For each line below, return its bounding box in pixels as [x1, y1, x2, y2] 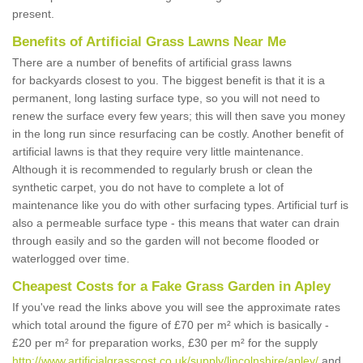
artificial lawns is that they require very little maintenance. [12, 145, 304, 159]
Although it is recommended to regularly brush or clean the [12, 163, 313, 177]
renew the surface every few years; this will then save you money [12, 109, 345, 123]
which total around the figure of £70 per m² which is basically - [12, 318, 329, 332]
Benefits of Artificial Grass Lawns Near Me [12, 34, 286, 50]
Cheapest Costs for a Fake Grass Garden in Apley [12, 279, 331, 295]
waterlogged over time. [12, 252, 133, 266]
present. [12, 7, 54, 21]
